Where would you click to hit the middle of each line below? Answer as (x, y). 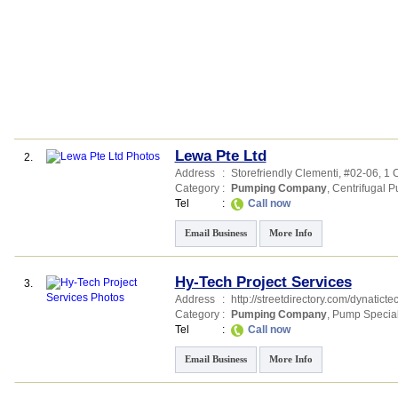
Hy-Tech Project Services (263, 282)
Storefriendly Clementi (284, 173)
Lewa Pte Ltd (220, 156)
